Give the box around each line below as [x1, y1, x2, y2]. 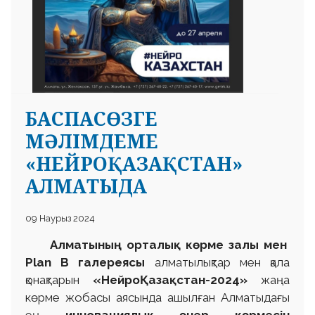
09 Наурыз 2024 [25, 213, 95, 224]
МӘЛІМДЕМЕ [25, 128, 158, 155]
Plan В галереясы [25, 255, 155, 270]
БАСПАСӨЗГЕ [25, 105, 157, 132]
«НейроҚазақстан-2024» [93, 273, 247, 288]
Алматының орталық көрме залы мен [25, 238, 290, 252]
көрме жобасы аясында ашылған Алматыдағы [25, 290, 290, 305]
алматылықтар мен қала [154, 255, 290, 270]
